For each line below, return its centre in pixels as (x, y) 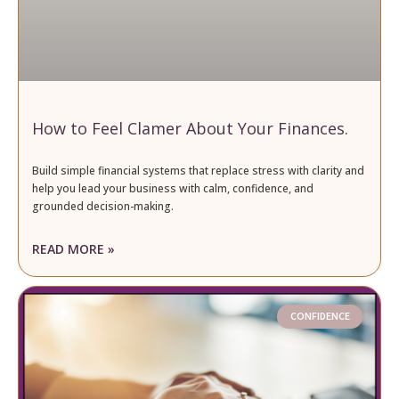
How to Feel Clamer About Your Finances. (190, 129)
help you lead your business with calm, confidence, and (173, 189)
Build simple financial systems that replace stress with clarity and (198, 171)
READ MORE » (73, 249)
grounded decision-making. (103, 207)
